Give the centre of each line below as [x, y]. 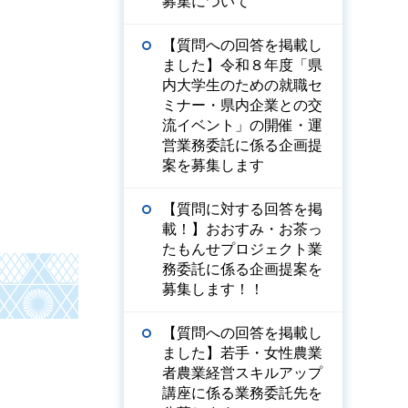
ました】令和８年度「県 [242, 65]
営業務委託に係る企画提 [242, 145]
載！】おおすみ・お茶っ [242, 229]
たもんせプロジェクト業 [242, 249]
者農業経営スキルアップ [242, 373]
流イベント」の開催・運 [242, 125]
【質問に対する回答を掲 [242, 209]
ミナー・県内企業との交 [242, 105]
